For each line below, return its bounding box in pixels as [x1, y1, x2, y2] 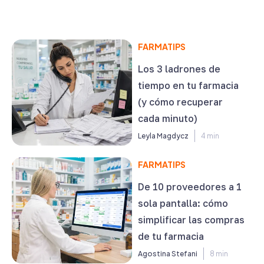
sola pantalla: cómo [138, 197, 228, 209]
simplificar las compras [138, 214, 245, 226]
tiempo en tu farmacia [138, 80, 239, 91]
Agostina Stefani [138, 249, 197, 258]
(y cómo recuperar [138, 96, 223, 108]
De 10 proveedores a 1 [138, 181, 242, 193]
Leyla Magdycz [138, 131, 189, 140]
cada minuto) [138, 113, 197, 124]
